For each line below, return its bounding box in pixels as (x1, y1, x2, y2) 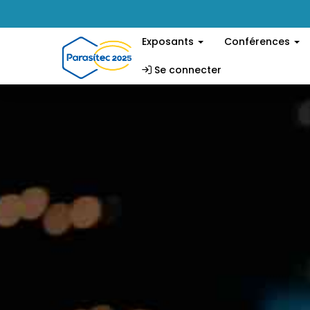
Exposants (142, 35, 197, 48)
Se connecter (152, 63, 221, 77)
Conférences (224, 35, 293, 48)
